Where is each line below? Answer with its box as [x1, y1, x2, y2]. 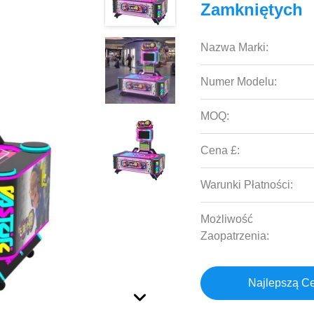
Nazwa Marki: [200, 41, 269, 53]
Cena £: [200, 144, 240, 156]
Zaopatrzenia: [200, 230, 270, 242]
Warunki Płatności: [200, 179, 294, 191]
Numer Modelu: [200, 76, 278, 88]
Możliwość [200, 213, 254, 225]
